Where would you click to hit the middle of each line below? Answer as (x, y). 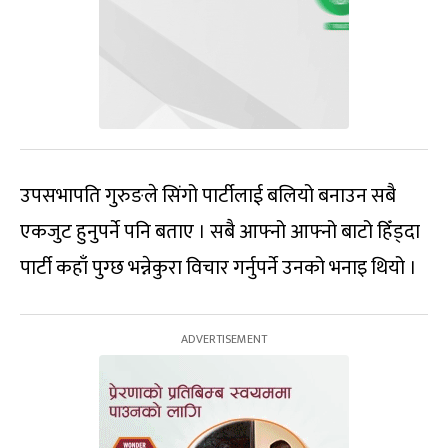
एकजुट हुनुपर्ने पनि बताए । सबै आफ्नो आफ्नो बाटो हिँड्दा (220, 232)
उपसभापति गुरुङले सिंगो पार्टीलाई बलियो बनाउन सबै (208, 196)
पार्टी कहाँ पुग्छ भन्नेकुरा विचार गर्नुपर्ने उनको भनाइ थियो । (218, 268)
